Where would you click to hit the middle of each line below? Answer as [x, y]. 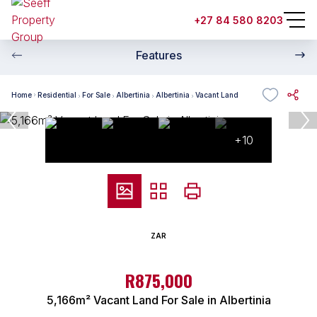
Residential [57, 94]
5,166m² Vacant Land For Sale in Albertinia [158, 300]
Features [158, 55]
